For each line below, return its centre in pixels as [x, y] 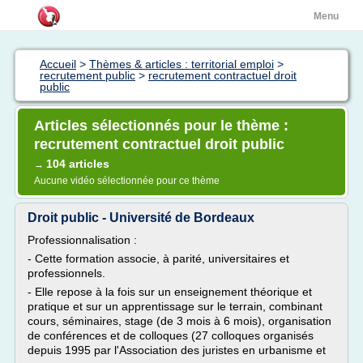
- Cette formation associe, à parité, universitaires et [158, 258]
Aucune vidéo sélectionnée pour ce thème [127, 181]
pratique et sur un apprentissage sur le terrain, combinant [175, 306]
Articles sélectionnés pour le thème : [161, 126]
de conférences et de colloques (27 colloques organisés [171, 335]
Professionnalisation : [82, 240]
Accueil [58, 64]
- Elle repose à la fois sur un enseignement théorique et [170, 292]
